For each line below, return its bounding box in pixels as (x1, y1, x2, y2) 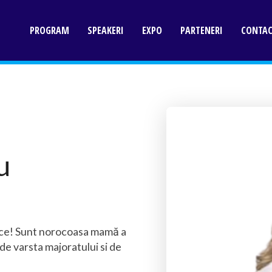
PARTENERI (180, 24, 223, 37)
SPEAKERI (87, 24, 124, 37)
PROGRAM (30, 24, 69, 37)
